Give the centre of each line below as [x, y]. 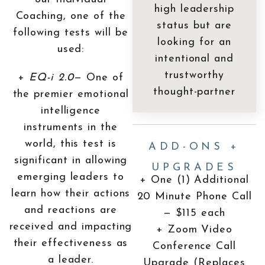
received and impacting [71, 227]
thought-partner [194, 92]
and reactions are [71, 210]
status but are [194, 25]
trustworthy [194, 75]
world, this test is [71, 144]
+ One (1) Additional [194, 180]
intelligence [71, 111]
